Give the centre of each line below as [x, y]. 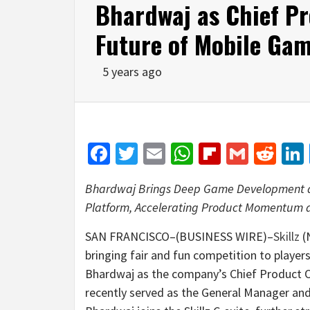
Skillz [286, 236]
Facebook [154, 153]
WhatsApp [240, 153]
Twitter [171, 153]
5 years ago [132, 71]
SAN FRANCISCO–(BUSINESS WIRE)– [179, 236]
